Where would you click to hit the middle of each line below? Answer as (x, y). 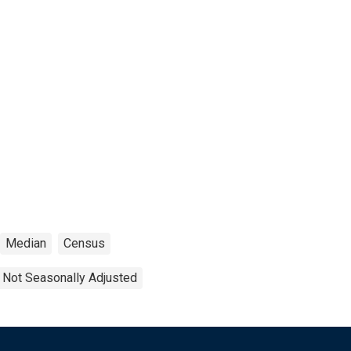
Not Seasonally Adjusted (70, 277)
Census (84, 243)
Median (26, 243)
